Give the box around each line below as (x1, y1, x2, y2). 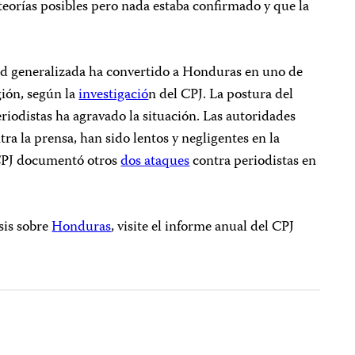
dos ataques (120, 150, 190, 174)
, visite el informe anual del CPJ (111, 216, 295, 240)
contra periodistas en (189, 150, 317, 174)
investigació (78, 83, 149, 108)
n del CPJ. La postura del (148, 83, 294, 108)
